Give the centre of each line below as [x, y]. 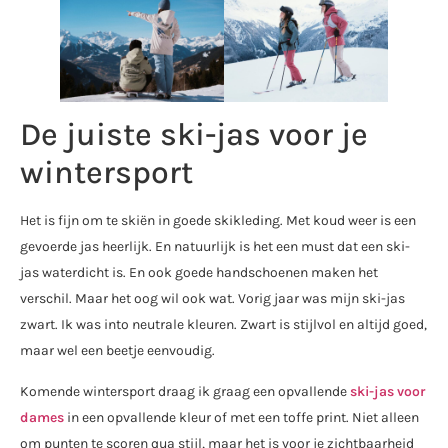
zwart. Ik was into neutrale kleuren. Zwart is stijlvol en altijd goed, [223, 325]
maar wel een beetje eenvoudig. [117, 351]
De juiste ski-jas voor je [194, 135]
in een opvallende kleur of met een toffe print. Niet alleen [241, 417]
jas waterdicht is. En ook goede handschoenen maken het [199, 273]
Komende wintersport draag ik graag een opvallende [185, 391]
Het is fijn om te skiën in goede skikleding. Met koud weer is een [218, 221]
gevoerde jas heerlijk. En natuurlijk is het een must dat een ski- [215, 247]
